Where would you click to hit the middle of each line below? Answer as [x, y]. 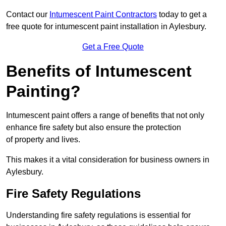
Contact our [28, 15]
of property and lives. [43, 140]
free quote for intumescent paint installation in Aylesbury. [106, 27]
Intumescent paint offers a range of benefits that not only [105, 116]
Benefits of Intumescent [99, 71]
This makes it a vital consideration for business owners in [108, 160]
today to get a [182, 15]
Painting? [43, 92]
